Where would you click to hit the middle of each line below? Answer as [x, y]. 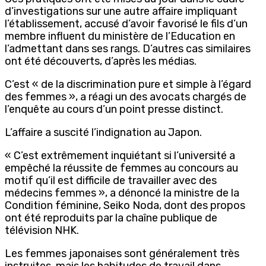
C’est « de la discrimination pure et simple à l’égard [128, 84]
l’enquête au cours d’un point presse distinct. [114, 109]
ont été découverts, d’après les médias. [101, 61]
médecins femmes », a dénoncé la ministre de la [122, 193]
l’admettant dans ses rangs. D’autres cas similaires [128, 48]
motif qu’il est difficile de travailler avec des [111, 180]
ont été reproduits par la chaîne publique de [111, 218]
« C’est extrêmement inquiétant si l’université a [120, 155]
